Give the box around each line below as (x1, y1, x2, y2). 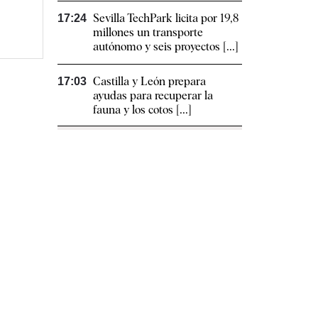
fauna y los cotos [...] (93, 103, 192, 117)
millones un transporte (93, 26, 203, 40)
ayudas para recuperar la (93, 89, 213, 103)
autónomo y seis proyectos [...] (93, 40, 238, 54)
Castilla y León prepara (93, 75, 206, 89)
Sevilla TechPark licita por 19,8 (93, 11, 238, 26)
